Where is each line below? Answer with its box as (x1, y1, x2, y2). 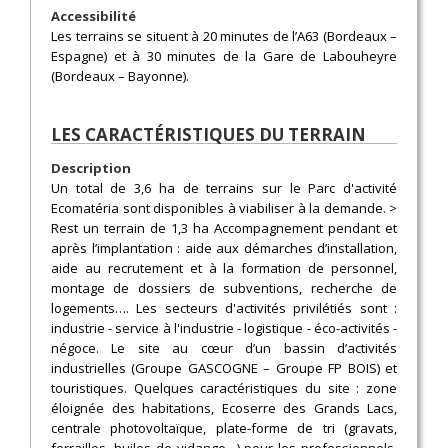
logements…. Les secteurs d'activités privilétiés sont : (51, 299, 397, 317)
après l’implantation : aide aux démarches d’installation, (51, 239, 397, 257)
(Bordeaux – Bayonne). (51, 67, 189, 86)
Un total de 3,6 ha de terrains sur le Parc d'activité (51, 179, 397, 197)
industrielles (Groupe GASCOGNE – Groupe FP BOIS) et (51, 359, 397, 377)
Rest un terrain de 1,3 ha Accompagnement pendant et (51, 219, 397, 237)
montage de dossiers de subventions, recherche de (51, 279, 397, 297)
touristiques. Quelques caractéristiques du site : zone (51, 379, 397, 397)
